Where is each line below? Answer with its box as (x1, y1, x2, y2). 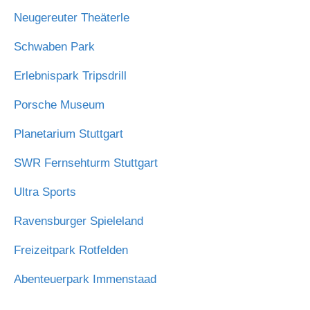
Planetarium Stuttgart (14, 127, 127, 140)
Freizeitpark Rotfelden (14, 243, 131, 257)
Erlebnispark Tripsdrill (14, 69, 130, 82)
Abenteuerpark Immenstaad (14, 272, 160, 286)
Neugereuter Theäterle (14, 10, 133, 24)
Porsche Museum (14, 98, 108, 111)
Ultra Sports (14, 185, 80, 199)
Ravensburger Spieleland (14, 214, 143, 228)
